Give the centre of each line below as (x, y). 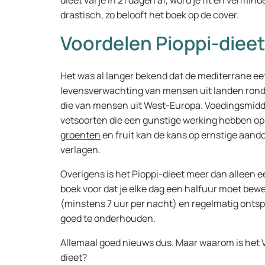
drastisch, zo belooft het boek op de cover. (150, 15)
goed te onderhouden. (108, 218)
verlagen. (80, 150)
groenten (80, 135)
